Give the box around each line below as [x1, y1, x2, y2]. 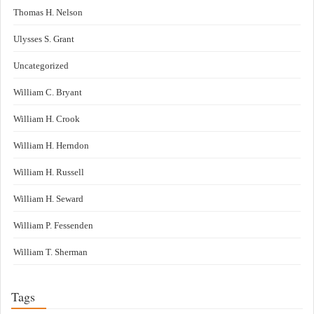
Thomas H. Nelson [13, 7, 83, 18]
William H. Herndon [13, 140, 89, 151]
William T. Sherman [13, 247, 88, 257]
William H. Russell [13, 167, 84, 177]
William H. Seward [13, 193, 83, 204]
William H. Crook [13, 114, 80, 124]
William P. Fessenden [13, 220, 93, 231]
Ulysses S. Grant [13, 34, 74, 44]
